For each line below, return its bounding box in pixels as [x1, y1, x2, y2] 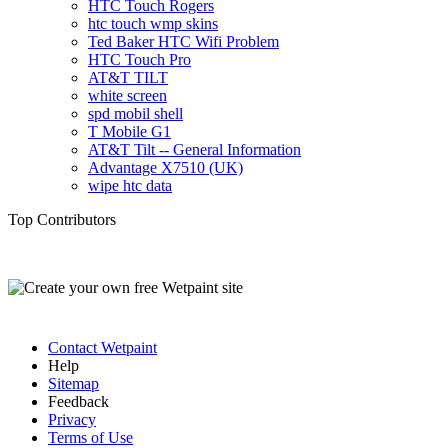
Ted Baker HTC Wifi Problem [88, 32, 279, 50]
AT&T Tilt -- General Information [88, 140, 301, 158]
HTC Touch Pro [88, 50, 191, 68]
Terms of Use [48, 428, 133, 446]
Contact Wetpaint [48, 338, 157, 356]
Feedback [48, 392, 109, 410]
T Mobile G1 [88, 122, 171, 140]
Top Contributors [8, 210, 116, 228]
